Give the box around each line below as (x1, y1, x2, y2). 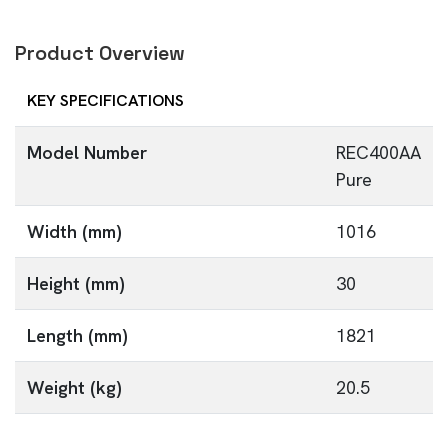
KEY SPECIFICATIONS (27, 90, 184, 111)
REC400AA (336, 141, 421, 164)
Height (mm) (27, 272, 125, 295)
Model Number (27, 141, 147, 164)
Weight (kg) (27, 376, 122, 399)
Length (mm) (27, 324, 128, 347)
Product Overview (15, 40, 185, 66)
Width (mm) (27, 220, 122, 243)
